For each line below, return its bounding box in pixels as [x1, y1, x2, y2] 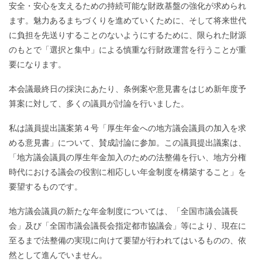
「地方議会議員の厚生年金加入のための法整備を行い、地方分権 [9, 152, 246, 162]
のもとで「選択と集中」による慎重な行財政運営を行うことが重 [9, 45, 246, 55]
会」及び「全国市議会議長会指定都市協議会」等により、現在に [9, 220, 246, 230]
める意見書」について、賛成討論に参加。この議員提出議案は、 [9, 137, 246, 147]
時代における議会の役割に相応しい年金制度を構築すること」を [9, 167, 246, 177]
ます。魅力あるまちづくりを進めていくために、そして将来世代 [9, 16, 246, 26]
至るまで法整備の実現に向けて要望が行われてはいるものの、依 [9, 235, 246, 245]
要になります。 [9, 60, 66, 70]
